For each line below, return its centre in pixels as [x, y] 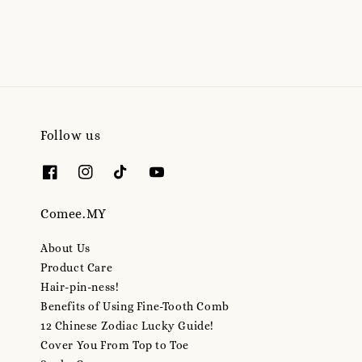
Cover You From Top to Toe [115, 345]
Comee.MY [74, 213]
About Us [65, 248]
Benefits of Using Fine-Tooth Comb [135, 306]
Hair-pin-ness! [80, 286]
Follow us [71, 136]
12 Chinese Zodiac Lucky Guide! [127, 325]
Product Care [77, 267]
